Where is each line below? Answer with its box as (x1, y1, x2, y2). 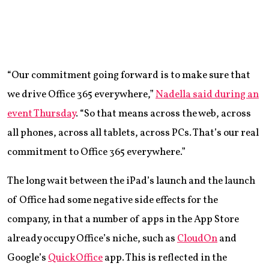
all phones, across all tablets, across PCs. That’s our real (7, 125, 259, 140)
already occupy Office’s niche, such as (7, 231, 177, 246)
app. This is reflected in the (103, 250, 227, 265)
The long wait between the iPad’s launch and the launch (7, 174, 255, 188)
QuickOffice (48, 250, 103, 265)
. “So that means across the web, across (76, 106, 251, 121)
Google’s (7, 250, 48, 265)
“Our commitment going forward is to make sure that (7, 68, 250, 82)
